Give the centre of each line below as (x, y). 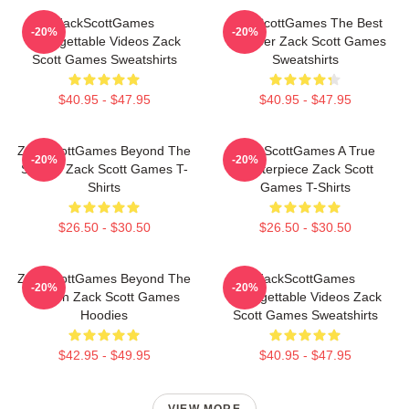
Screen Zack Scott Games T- (104, 169)
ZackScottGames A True (305, 151)
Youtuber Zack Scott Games (305, 41)
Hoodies (104, 315)
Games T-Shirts (305, 187)
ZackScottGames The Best (305, 23)
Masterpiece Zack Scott (305, 169)
